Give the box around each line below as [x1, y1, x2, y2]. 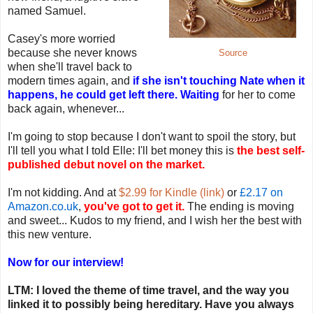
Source [218, 48, 247, 58]
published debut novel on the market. [8, 158, 205, 170]
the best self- [237, 144, 305, 156]
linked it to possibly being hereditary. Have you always [8, 298, 294, 310]
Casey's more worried [8, 32, 115, 45]
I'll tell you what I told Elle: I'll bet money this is [8, 144, 237, 156]
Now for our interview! [8, 256, 124, 268]
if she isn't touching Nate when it [133, 74, 305, 87]
